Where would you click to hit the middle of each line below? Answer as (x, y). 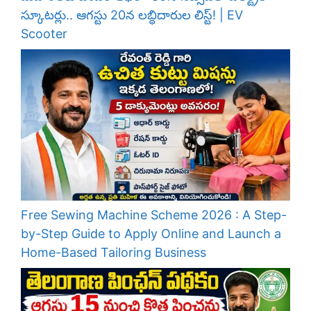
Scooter (44, 33)
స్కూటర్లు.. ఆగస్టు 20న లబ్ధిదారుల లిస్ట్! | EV (132, 15)
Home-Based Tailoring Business (114, 253)
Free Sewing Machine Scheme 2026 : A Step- (154, 215)
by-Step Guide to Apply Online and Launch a (151, 234)
